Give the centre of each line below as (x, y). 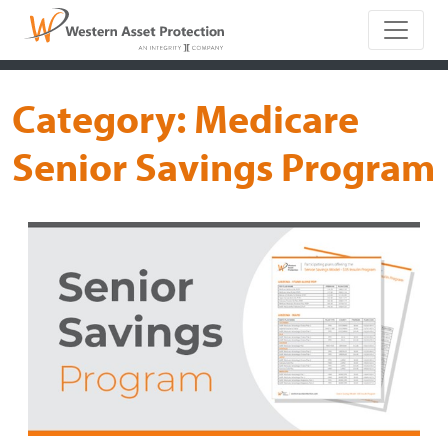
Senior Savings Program (223, 166)
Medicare (276, 118)
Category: (103, 118)
